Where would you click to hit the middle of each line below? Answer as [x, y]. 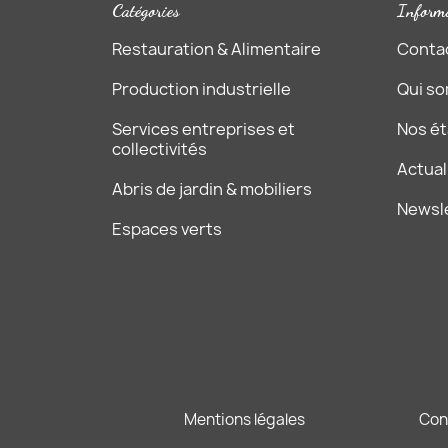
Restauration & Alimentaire [216, 48]
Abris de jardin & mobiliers [212, 188]
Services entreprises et [203, 128]
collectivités [159, 148]
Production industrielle [201, 88]
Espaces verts [167, 228]
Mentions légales [244, 420]
